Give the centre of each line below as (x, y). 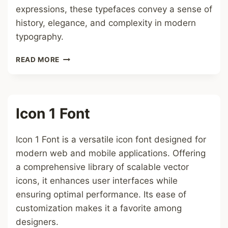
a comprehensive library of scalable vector (102, 167)
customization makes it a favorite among (99, 208)
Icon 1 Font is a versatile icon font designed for (111, 139)
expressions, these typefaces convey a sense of (114, 9)
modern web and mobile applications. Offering (111, 153)
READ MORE (38, 60)
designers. (37, 222)
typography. (40, 37)
